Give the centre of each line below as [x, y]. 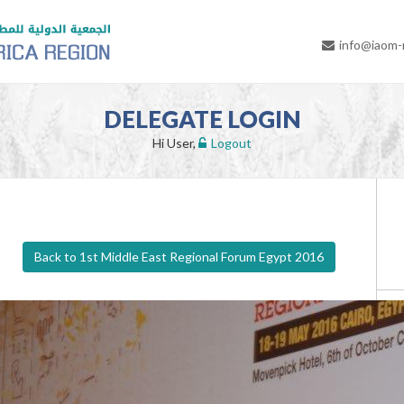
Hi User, [175, 143]
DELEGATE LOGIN [202, 119]
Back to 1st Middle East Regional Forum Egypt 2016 [179, 257]
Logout [231, 143]
